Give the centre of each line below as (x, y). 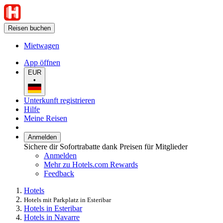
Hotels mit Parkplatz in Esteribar (67, 200)
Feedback (59, 173)
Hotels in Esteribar (53, 208)
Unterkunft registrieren (59, 100)
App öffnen (42, 62)
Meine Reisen (46, 118)
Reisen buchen (29, 28)
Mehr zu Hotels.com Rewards (91, 164)
